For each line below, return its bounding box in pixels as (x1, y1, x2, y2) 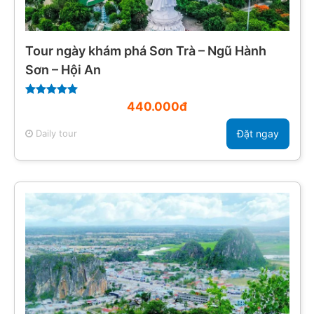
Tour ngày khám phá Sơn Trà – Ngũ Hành (25, 43, 266, 58)
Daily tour (32, 128, 77, 139)
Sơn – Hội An (25, 62, 101, 77)
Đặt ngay (236, 128, 279, 140)
